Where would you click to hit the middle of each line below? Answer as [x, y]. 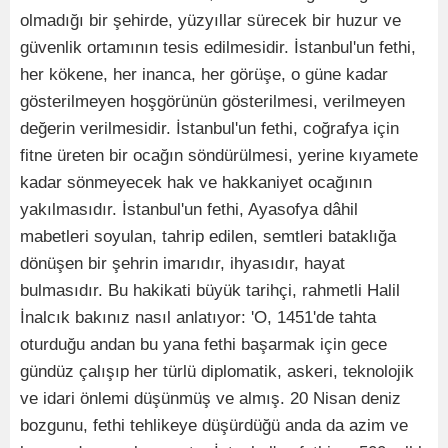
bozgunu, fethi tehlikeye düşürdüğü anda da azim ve [214, 425]
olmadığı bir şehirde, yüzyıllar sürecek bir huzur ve [210, 20]
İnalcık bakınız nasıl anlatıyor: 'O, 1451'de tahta [198, 317]
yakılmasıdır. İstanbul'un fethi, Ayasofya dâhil [189, 209]
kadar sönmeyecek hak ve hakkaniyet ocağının [196, 182]
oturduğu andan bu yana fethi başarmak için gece [203, 344]
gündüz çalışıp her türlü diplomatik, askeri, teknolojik [217, 371]
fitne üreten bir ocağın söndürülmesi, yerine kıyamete [219, 155]
